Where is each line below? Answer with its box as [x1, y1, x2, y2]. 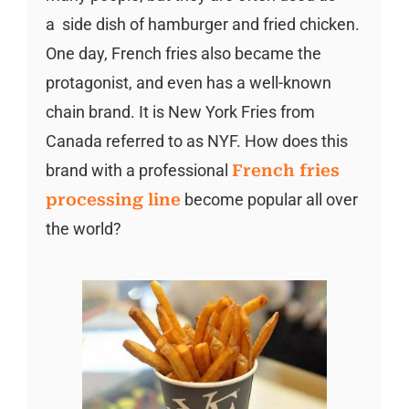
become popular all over [180, 190, 358, 209]
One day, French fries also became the [45, 44, 321, 63]
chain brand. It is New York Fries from [45, 102, 315, 121]
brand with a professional [45, 161, 232, 180]
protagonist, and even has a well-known [45, 73, 331, 92]
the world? [45, 219, 121, 238]
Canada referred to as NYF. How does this [45, 131, 348, 151]
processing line [45, 190, 181, 209]
